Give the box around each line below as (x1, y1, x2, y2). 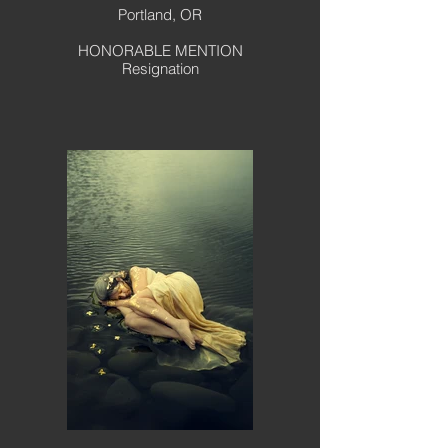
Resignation (121, 59, 199, 78)
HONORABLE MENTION (77, 41, 243, 60)
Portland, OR (118, 5, 202, 24)
